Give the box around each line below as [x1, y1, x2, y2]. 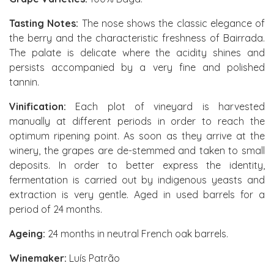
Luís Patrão [67, 252, 120, 264]
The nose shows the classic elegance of [78, 17, 265, 29]
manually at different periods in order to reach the [9, 115, 265, 127]
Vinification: [9, 100, 66, 113]
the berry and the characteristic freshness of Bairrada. [9, 32, 265, 44]
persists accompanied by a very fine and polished [9, 61, 265, 73]
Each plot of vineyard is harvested [66, 100, 265, 113]
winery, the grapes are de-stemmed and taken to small [9, 144, 265, 157]
